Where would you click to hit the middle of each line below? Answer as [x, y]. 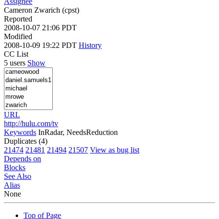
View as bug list [115, 150]
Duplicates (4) [26, 141]
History [90, 45]
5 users [16, 63]
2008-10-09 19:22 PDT [41, 45]
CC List [16, 54]
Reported [18, 19]
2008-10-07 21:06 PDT [40, 27]
